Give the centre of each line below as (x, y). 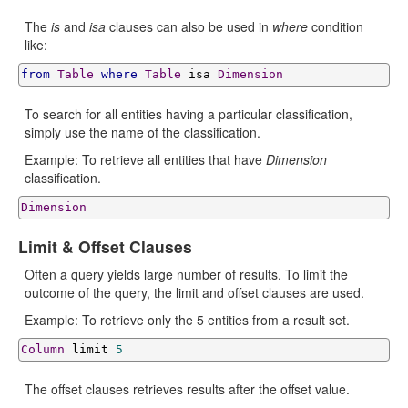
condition (336, 26)
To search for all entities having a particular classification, (189, 114)
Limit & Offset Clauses (105, 246)
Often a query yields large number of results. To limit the (186, 274)
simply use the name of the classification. (143, 132)
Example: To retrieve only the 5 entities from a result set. (187, 320)
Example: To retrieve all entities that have (145, 159)
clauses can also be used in (189, 26)
